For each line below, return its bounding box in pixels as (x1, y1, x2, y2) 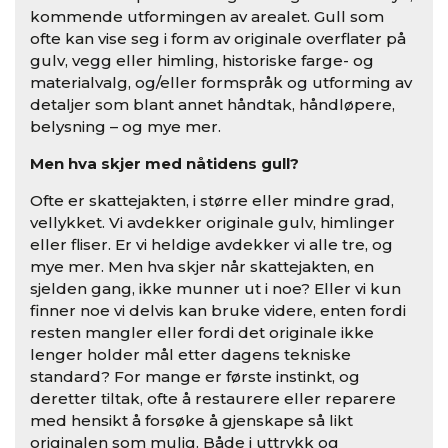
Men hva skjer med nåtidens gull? (30, 154, 299, 174)
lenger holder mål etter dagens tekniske (30, 345, 351, 365)
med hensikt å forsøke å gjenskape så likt (30, 411, 353, 431)
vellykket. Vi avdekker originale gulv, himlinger (30, 213, 395, 233)
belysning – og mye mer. (30, 117, 221, 137)
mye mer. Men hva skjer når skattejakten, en (30, 257, 374, 277)
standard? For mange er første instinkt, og (30, 367, 360, 387)
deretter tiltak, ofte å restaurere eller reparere (30, 389, 396, 409)
